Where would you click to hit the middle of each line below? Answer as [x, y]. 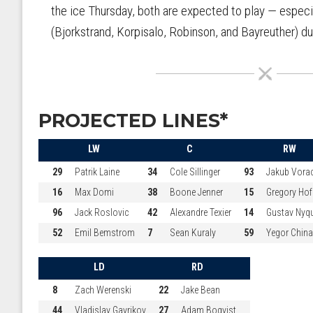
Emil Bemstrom [104, 232]
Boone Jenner [196, 192]
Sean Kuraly [192, 232]
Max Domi [94, 192]
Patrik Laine [97, 172]
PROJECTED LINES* [133, 120]
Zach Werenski [103, 290]
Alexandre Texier [200, 212]
